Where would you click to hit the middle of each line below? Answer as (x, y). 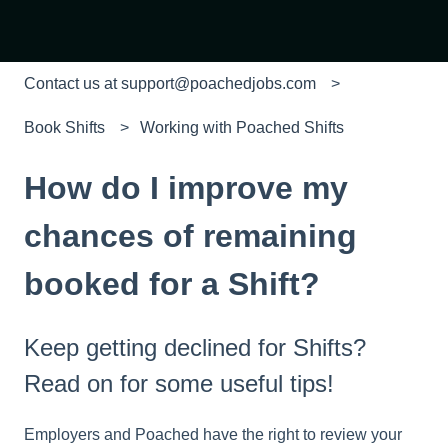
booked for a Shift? (172, 283)
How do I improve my (186, 187)
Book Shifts (64, 128)
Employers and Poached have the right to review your (213, 435)
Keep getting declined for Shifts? (195, 347)
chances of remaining (190, 235)
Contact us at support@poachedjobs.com (170, 83)
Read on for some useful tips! (179, 383)
